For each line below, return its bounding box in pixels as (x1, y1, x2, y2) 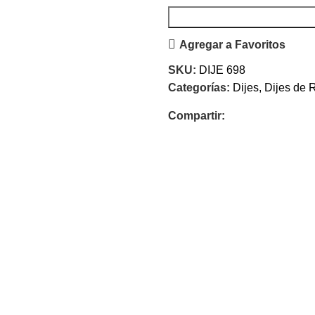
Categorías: (168, 82, 230, 94)
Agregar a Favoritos (179, 38, 285, 51)
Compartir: (168, 110, 225, 122)
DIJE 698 (199, 64, 245, 76)
